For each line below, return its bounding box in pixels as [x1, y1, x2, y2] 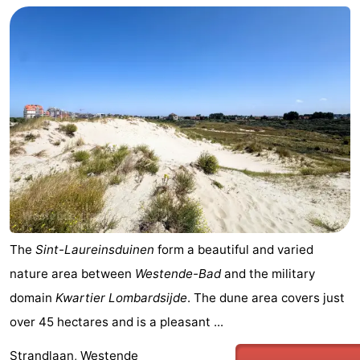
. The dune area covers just [187, 290, 345, 306]
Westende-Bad [135, 266, 221, 282]
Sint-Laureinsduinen [35, 242, 154, 258]
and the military [221, 266, 315, 282]
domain [10, 290, 55, 306]
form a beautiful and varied [154, 242, 313, 258]
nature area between [10, 266, 135, 282]
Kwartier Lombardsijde [55, 290, 187, 306]
